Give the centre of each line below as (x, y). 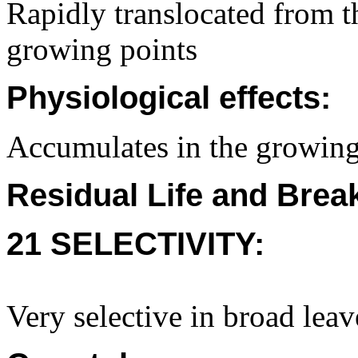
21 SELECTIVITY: (135, 244)
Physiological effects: (169, 97)
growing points (102, 49)
